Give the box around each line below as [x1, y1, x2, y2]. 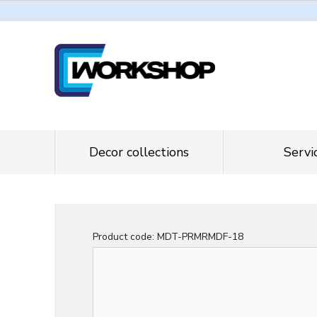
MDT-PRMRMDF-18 [157, 230, 243, 243]
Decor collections [89, 144, 189, 161]
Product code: [93, 230, 157, 243]
